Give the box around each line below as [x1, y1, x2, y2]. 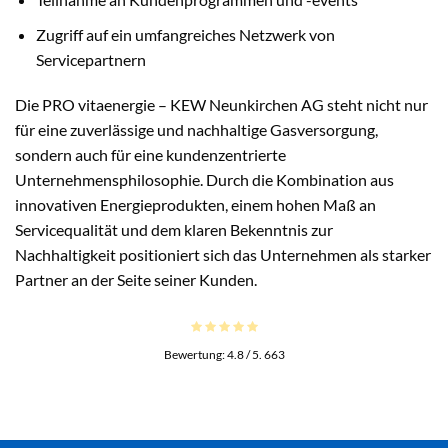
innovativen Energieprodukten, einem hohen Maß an [15, 195, 376, 215]
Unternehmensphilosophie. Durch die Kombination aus [15, 170, 394, 190]
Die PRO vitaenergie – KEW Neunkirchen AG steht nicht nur [15, 95, 428, 115]
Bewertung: [163, 346, 227, 362]
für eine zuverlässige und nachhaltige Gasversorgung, [15, 120, 378, 140]
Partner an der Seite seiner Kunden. [15, 270, 257, 290]
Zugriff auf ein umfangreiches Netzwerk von [35, 24, 335, 44]
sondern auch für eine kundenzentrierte [15, 145, 286, 165]
